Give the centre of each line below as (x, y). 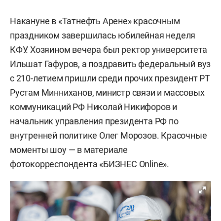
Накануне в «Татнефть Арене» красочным (95, 21)
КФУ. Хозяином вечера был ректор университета (109, 50)
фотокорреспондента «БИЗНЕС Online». (90, 164)
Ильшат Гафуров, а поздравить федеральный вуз (110, 64)
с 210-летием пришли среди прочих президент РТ (110, 78)
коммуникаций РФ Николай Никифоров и (93, 107)
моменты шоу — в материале (69, 150)
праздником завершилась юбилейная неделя (103, 36)
